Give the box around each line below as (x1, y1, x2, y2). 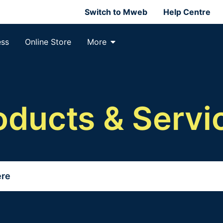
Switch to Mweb (85, 7, 147, 17)
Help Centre (163, 7, 211, 17)
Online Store (24, 37, 71, 47)
